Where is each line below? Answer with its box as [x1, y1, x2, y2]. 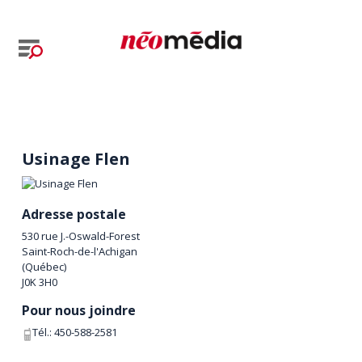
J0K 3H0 [22, 275, 58, 290]
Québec [25, 259, 65, 275]
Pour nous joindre [22, 301, 137, 320]
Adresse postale [22, 205, 127, 224]
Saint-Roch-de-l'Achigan [22, 244, 138, 259]
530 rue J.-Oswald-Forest [22, 229, 141, 244]
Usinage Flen [22, 148, 131, 170]
